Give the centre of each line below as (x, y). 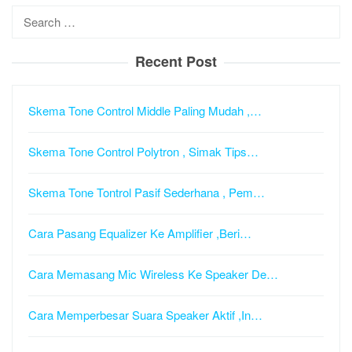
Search (30, 15)
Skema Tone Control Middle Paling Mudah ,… (145, 110)
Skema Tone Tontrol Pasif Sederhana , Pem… (147, 192)
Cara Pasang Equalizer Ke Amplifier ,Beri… (140, 233)
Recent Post (176, 61)
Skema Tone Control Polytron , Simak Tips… (143, 151)
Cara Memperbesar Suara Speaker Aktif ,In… (145, 315)
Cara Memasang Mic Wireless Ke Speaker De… (153, 274)
